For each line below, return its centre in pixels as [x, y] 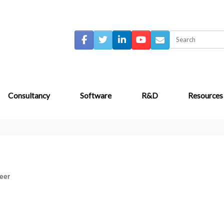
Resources [205, 95]
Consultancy [29, 95]
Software [96, 95]
